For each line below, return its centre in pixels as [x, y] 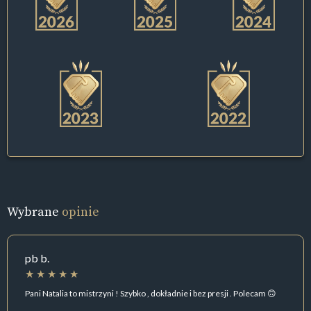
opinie [81, 212]
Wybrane [34, 212]
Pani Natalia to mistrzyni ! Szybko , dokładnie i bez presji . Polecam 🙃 [151, 293]
